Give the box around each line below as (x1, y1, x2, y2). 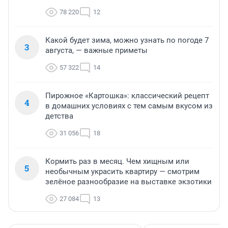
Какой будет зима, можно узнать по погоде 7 (45, 35, 209, 45)
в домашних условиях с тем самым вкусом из (45, 101, 213, 110)
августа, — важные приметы (45, 45, 148, 55)
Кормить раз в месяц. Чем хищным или (45, 156, 189, 166)
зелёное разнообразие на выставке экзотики (45, 177, 212, 186)
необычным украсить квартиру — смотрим (45, 166, 199, 176)
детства (45, 111, 73, 121)
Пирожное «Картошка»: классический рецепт (45, 91, 209, 100)
